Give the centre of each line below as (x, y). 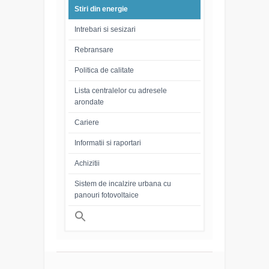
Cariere (87, 122)
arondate (89, 102)
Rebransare (94, 50)
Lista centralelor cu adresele (121, 91)
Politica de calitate (104, 70)
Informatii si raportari (108, 143)
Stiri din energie (101, 9)
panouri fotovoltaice (107, 195)
